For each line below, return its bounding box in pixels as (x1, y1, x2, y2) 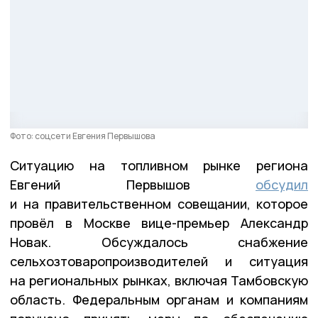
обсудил (256, 176, 308, 194)
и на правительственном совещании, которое (10, 195, 308, 213)
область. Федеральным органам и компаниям (10, 291, 308, 309)
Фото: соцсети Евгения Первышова (10, 130, 155, 143)
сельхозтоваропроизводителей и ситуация (10, 253, 308, 270)
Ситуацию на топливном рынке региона (10, 157, 308, 175)
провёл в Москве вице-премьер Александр (10, 214, 308, 232)
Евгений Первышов (10, 176, 256, 194)
